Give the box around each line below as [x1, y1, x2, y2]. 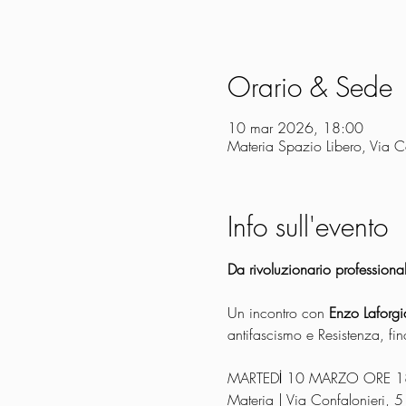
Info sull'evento [227, 208, 388, 245]
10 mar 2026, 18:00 [227, 118, 363, 138]
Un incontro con [227, 303, 329, 323]
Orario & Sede [227, 69, 392, 105]
